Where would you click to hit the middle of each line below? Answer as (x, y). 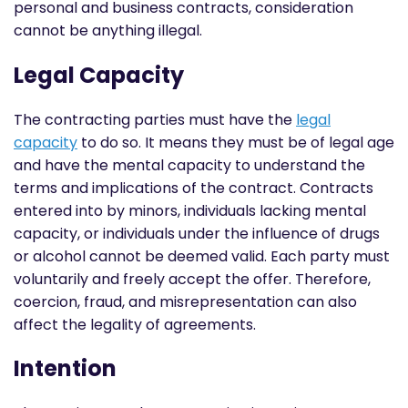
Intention (65, 369)
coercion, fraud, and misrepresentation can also (185, 301)
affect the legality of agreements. (137, 324)
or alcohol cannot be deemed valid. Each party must (202, 256)
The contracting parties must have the (155, 119)
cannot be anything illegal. (110, 31)
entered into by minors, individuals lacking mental (190, 210)
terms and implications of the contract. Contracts (194, 188)
